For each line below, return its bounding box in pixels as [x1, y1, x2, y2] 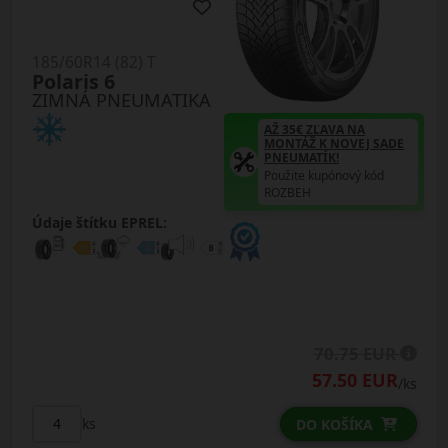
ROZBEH [264, 183, 312, 201]
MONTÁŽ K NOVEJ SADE [264, 134, 405, 152]
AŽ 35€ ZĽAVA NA [264, 120, 366, 138]
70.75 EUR [313, 341, 400, 365]
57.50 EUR [311, 367, 398, 392]
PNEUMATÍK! [264, 148, 340, 166]
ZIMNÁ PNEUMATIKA [31, 87, 211, 112]
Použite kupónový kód [264, 166, 385, 184]
